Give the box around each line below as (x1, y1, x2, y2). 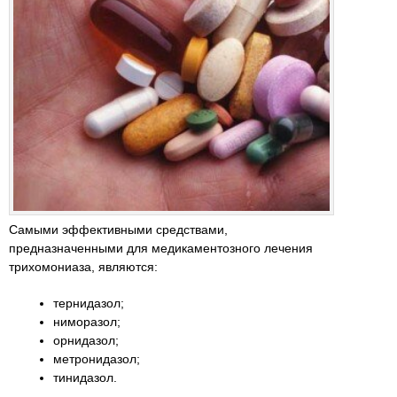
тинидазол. (53, 370, 117, 385)
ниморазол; (53, 314, 121, 329)
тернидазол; (53, 295, 124, 310)
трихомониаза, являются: (9, 259, 158, 274)
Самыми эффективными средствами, (9, 222, 228, 237)
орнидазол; (53, 332, 119, 347)
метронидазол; (53, 351, 140, 366)
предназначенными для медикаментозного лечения (9, 240, 313, 255)
